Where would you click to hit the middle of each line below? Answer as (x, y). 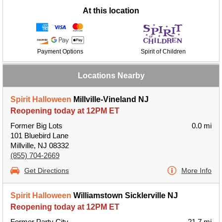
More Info (196, 170)
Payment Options (60, 52)
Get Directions (47, 170)
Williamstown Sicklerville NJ (125, 195)
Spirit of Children (163, 52)
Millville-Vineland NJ (110, 99)
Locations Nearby (111, 76)
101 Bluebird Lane (39, 136)
